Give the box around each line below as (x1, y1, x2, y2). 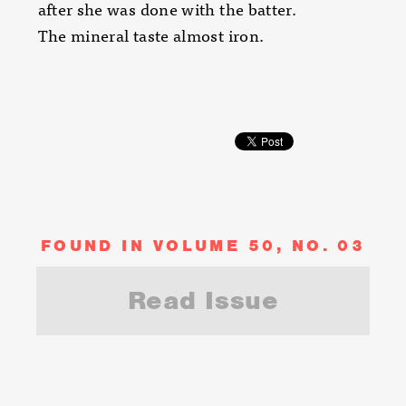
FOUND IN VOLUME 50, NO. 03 (40, 235, 366, 256)
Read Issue (127, 285, 279, 317)
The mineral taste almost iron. (37, 22, 265, 48)
